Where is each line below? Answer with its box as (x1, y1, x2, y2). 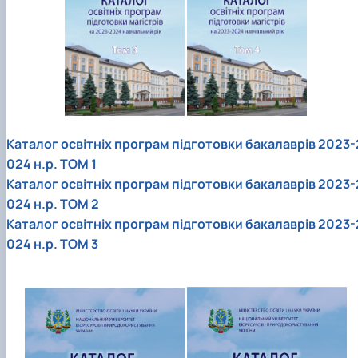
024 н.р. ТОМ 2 (6, 194, 99, 213)
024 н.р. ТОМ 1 (6, 154, 97, 173)
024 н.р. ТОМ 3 (6, 234, 98, 253)
